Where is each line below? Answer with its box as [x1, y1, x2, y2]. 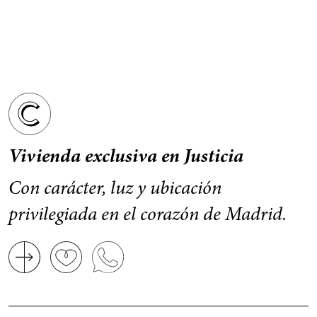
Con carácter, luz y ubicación [8, 180, 221, 199]
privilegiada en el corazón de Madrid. [8, 206, 287, 225]
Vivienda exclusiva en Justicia [8, 148, 243, 167]
